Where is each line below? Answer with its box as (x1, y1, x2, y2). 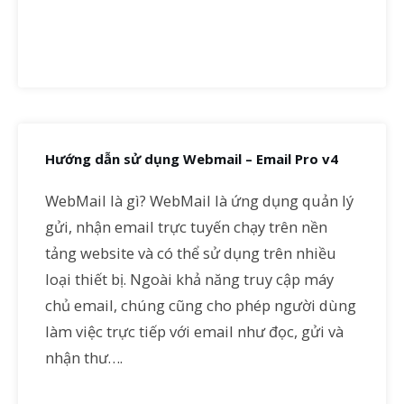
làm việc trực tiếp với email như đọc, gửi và (45, 321, 344, 342)
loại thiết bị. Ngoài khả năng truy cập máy (45, 269, 334, 289)
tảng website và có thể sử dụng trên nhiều (45, 243, 336, 263)
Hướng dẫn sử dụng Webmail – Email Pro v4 (45, 149, 338, 168)
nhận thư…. (45, 347, 123, 368)
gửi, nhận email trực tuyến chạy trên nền (45, 216, 327, 237)
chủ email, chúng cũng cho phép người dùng (45, 295, 356, 316)
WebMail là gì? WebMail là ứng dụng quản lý (45, 190, 353, 211)
